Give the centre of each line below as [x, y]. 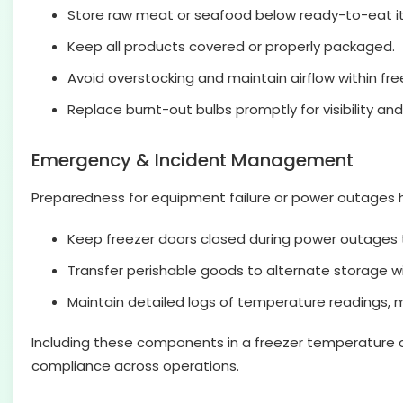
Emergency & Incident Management [193, 160]
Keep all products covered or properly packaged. [231, 46]
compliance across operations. [135, 366]
